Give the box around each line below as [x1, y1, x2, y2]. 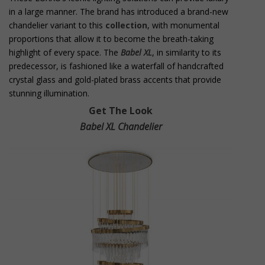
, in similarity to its [152, 46, 221, 58]
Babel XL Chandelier [79, 119, 162, 133]
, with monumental [147, 19, 219, 31]
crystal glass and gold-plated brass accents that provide [9, 73, 221, 85]
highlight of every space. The [9, 46, 121, 58]
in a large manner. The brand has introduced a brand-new [9, 5, 228, 17]
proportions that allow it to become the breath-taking [9, 33, 214, 44]
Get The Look [89, 104, 153, 117]
